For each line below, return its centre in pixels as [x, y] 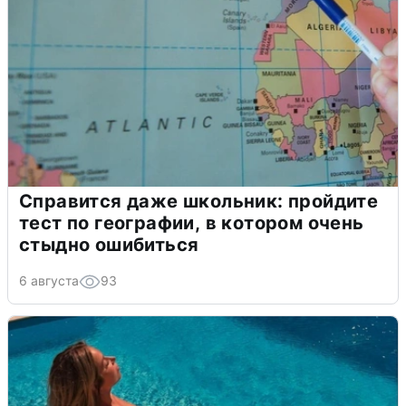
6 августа [49, 281]
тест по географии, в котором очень [192, 223]
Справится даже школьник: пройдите [199, 202]
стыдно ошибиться [109, 245]
